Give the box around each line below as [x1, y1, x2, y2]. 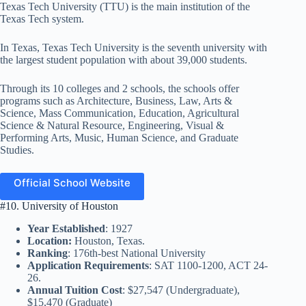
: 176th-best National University [68, 247, 206, 259]
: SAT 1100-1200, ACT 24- [149, 259, 268, 271]
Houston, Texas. [72, 234, 145, 247]
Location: [27, 234, 72, 247]
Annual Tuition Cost [27, 283, 122, 296]
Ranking [27, 247, 68, 259]
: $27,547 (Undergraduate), [122, 283, 240, 296]
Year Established [27, 222, 105, 234]
